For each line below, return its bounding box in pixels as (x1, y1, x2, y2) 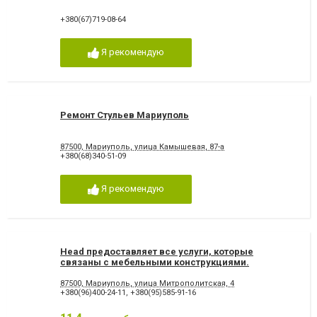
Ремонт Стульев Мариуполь (60, 109, 189, 120)
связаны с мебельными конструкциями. (60, 256, 249, 267)
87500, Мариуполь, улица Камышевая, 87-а (60, 142, 224, 152)
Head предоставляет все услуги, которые (60, 246, 253, 257)
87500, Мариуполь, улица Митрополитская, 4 (60, 278, 234, 288)
